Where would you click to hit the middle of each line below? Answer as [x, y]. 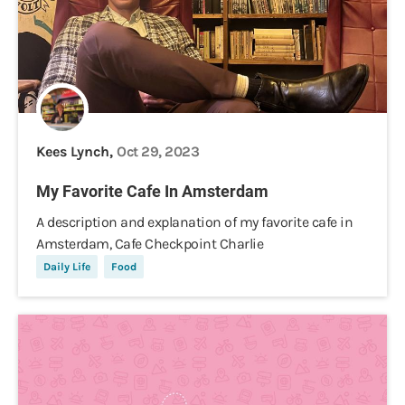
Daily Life [67, 267]
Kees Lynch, [76, 151]
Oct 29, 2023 [158, 151]
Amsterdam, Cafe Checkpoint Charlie [150, 244]
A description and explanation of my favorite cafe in [194, 222]
